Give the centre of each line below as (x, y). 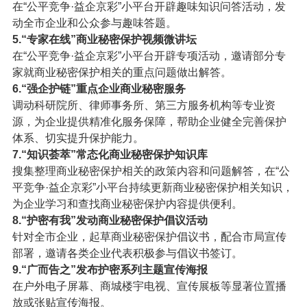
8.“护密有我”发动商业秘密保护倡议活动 (110, 220)
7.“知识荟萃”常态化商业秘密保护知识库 (110, 154)
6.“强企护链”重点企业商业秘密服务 (99, 88)
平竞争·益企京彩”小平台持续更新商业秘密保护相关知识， (152, 187)
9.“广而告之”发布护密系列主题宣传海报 (110, 269)
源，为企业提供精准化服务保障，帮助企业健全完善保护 (149, 121)
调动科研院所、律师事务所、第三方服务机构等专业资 (144, 105)
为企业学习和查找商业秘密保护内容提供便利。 (127, 204)
